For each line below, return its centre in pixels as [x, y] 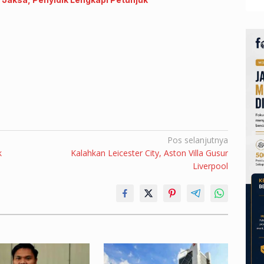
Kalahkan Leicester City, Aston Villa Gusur [150, 153]
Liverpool [211, 166]
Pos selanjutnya [198, 140]
